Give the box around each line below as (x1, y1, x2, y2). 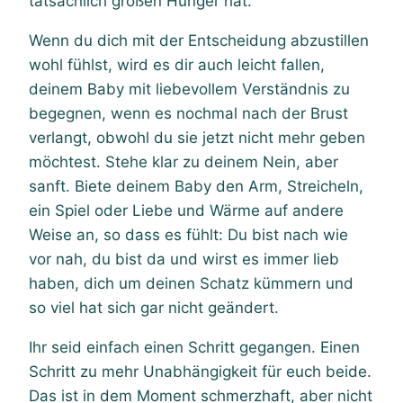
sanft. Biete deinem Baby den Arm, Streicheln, (29, 176, 363, 195)
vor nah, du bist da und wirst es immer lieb (29, 249, 339, 268)
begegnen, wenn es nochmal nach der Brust (29, 103, 348, 122)
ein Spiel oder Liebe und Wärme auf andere (29, 201, 344, 219)
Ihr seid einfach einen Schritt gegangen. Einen (29, 337, 360, 356)
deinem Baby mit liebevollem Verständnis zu (29, 79, 350, 98)
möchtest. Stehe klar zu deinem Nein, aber (29, 152, 338, 171)
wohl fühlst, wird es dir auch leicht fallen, (29, 55, 325, 74)
